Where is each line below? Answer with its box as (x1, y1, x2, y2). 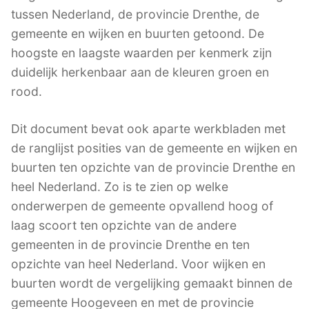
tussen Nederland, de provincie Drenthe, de (11, 6, 259, 21)
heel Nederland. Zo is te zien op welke (11, 179, 228, 194)
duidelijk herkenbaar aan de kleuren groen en (11, 64, 269, 79)
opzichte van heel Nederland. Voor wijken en (11, 256, 266, 271)
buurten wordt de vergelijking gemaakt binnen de (11, 275, 292, 290)
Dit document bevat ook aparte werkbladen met (11, 121, 286, 136)
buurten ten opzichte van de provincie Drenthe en (11, 159, 295, 175)
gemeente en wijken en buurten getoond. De (11, 26, 264, 41)
